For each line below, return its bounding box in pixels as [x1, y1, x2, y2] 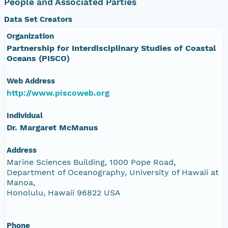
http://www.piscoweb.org [7, 88, 109, 98]
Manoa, [7, 177, 35, 187]
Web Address [7, 76, 55, 85]
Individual [7, 110, 43, 120]
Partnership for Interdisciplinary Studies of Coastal [7, 43, 216, 53]
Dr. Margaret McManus [7, 122, 98, 132]
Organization [7, 31, 54, 41]
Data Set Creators [4, 14, 72, 24]
